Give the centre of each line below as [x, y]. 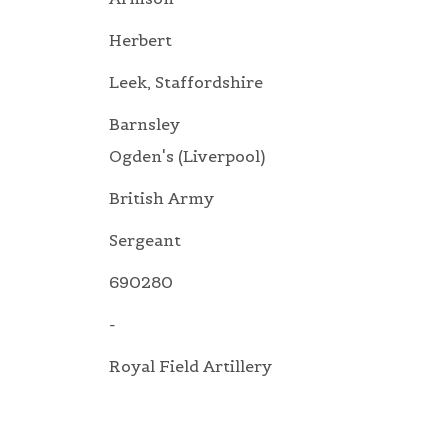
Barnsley [144, 124]
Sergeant [145, 240]
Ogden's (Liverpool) [187, 156]
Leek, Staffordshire [186, 82]
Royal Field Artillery [190, 366]
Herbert [140, 40]
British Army [161, 198]
